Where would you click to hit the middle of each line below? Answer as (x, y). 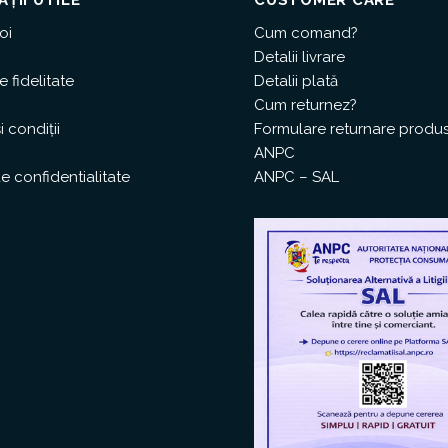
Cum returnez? (305, 104)
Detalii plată (296, 80)
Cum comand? (306, 32)
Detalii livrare (299, 56)
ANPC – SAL (296, 176)
